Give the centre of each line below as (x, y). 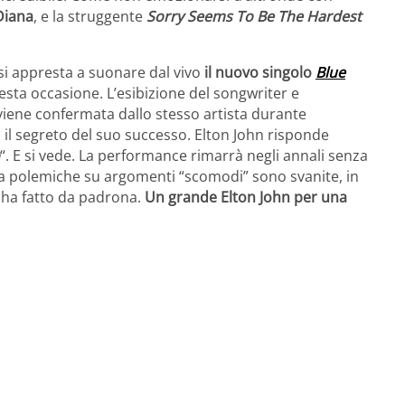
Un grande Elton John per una (246, 197)
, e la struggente (90, 16)
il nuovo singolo (260, 72)
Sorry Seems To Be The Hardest (254, 16)
